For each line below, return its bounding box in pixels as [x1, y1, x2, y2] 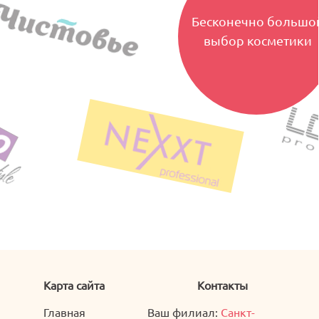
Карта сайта [43, 278, 105, 292]
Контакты [197, 278, 248, 292]
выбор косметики [204, 33, 313, 48]
